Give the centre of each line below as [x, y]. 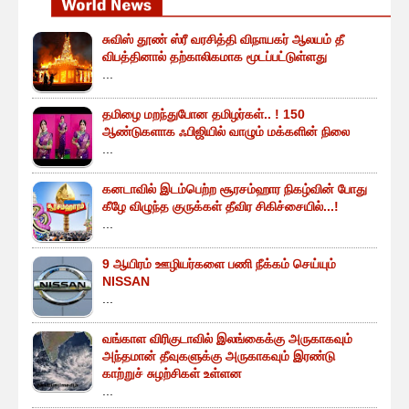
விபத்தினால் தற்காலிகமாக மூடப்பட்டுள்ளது [215, 57]
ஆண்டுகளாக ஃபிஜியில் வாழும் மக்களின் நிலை [226, 132]
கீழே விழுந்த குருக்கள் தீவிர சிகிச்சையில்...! [220, 207]
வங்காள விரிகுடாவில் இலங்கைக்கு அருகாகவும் [227, 339]
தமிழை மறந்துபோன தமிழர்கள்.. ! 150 [204, 115]
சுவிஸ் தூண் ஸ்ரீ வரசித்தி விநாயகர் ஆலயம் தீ [223, 40]
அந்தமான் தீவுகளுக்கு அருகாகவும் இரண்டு [219, 357]
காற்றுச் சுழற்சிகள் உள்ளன [172, 374]
